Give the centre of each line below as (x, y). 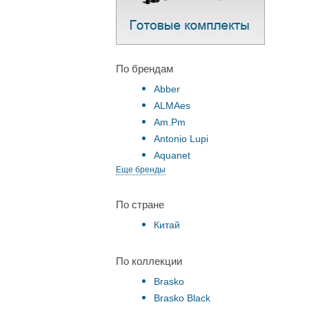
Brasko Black (182, 298)
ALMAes (172, 106)
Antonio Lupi (181, 139)
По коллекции (149, 261)
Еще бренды (141, 170)
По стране (140, 205)
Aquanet (172, 155)
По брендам (144, 69)
